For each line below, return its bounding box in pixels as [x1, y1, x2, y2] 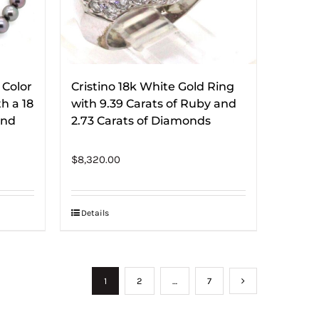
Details [80, 208, 109, 218]
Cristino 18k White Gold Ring [70, 80, 234, 93]
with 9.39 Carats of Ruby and [70, 97, 236, 110]
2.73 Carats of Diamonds [70, 114, 211, 127]
